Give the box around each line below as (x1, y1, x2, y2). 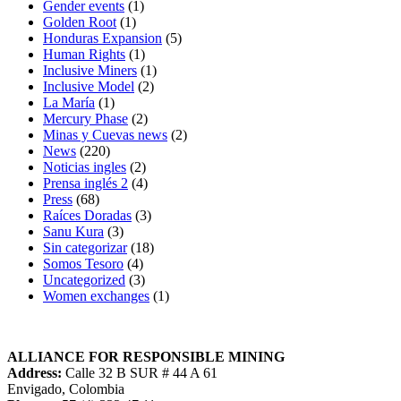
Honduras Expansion (43, 30, 162, 47)
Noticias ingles (43, 159, 126, 175)
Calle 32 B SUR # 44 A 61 (62, 365, 218, 381)
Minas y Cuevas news (43, 127, 167, 143)
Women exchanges (43, 288, 149, 304)
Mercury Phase (43, 111, 128, 127)
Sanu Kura (43, 224, 104, 240)
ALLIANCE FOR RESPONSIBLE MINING (7, 349, 285, 365)
